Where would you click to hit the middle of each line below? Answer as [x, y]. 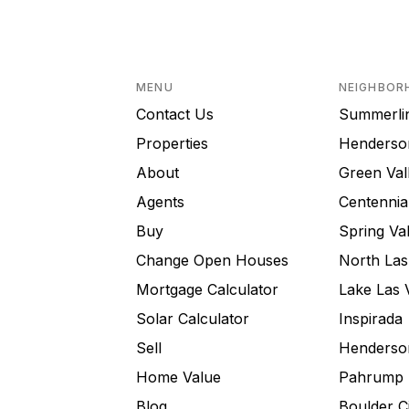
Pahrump [371, 377]
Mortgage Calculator [208, 289]
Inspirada [370, 319]
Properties [173, 143]
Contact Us [175, 114]
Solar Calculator [193, 319]
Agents [161, 202]
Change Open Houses [213, 260]
